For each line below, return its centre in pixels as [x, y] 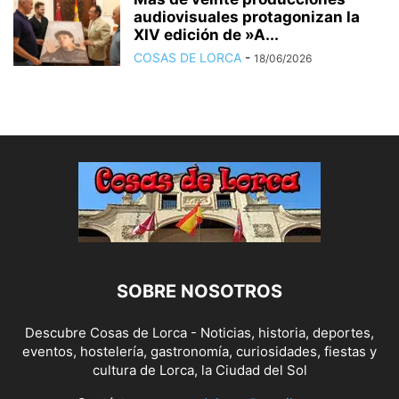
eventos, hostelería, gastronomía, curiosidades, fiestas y [199, 351]
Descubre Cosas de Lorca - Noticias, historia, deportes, [199, 332]
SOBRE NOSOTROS [199, 291]
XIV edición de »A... [206, 34]
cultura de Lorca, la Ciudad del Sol [199, 370]
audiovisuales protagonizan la [247, 16]
